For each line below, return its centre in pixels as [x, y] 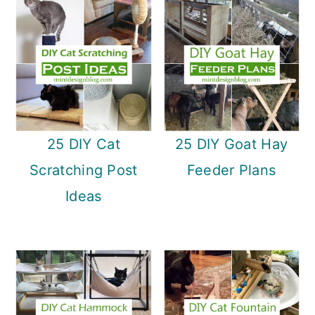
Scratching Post [84, 170]
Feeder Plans [231, 170]
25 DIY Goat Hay [231, 144]
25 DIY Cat [83, 144]
